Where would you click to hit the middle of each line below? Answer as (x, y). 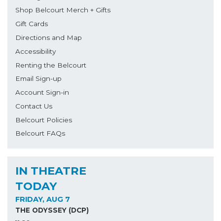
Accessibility (36, 51)
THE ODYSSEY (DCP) (52, 210)
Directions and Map (49, 37)
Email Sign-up (38, 79)
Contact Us (34, 106)
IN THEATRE (51, 170)
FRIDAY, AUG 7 (43, 200)
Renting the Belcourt (51, 65)
